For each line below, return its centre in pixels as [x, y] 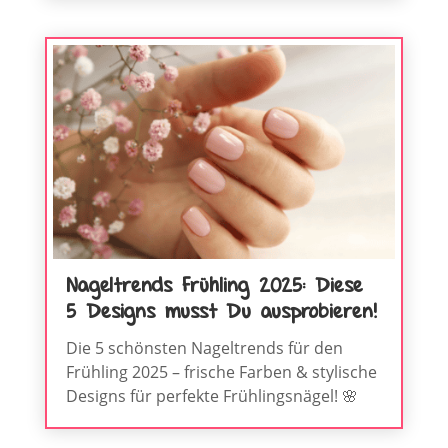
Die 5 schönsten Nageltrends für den [204, 348]
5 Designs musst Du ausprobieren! [221, 313]
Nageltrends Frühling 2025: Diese [214, 287]
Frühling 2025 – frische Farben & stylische [221, 372]
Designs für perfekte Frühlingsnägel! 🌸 [211, 396]
